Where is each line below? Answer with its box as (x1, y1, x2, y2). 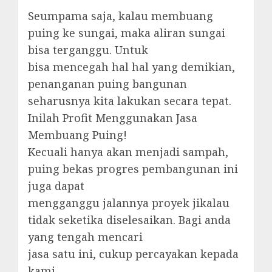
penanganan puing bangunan (28, 76, 187, 91)
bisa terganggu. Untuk (28, 42, 148, 57)
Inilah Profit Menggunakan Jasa (28, 110, 197, 125)
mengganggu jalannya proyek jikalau (28, 195, 229, 210)
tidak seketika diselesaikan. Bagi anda (28, 212, 231, 227)
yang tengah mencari (28, 229, 143, 244)
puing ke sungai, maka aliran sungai (28, 25, 225, 40)
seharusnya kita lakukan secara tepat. (28, 93, 231, 108)
